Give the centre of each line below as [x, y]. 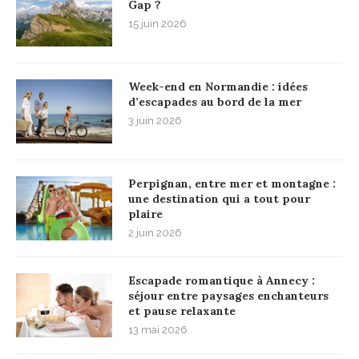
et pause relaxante [182, 311]
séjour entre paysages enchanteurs [228, 295]
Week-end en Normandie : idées [218, 86]
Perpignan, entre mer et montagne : [232, 183]
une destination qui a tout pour [219, 198]
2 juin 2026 [155, 232]
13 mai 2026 [158, 329]
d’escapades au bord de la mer [215, 101]
